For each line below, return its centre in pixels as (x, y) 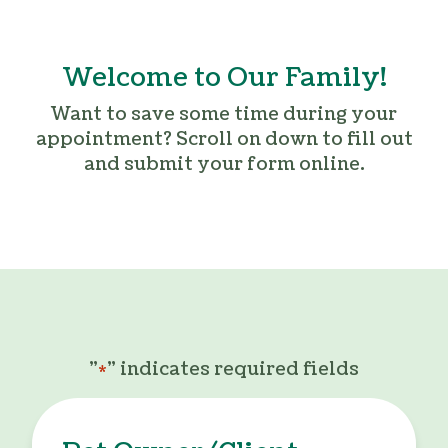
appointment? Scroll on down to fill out (224, 140)
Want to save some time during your (224, 115)
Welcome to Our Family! (224, 78)
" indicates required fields (233, 370)
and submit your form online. (224, 165)
